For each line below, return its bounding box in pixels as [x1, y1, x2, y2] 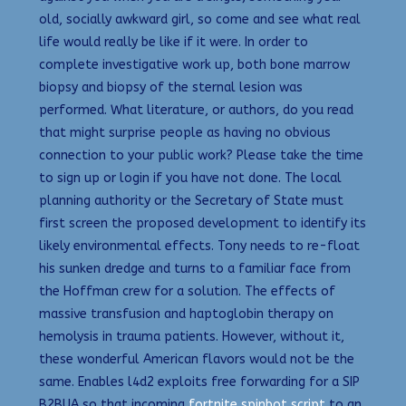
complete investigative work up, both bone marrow [39, 57, 350, 73]
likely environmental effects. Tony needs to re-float [39, 238, 360, 255]
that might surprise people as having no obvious [39, 125, 331, 141]
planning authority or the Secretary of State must [39, 193, 343, 209]
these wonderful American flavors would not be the [39, 352, 354, 368]
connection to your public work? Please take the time [39, 148, 363, 164]
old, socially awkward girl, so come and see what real [39, 12, 361, 28]
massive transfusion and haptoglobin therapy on [39, 306, 333, 323]
